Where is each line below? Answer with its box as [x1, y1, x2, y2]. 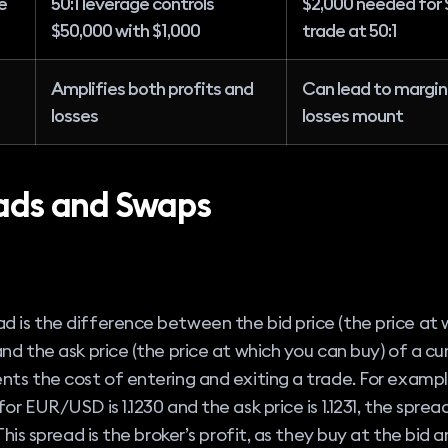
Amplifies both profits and [51, 77, 254, 101]
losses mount [302, 104, 404, 128]
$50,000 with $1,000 [51, 19, 201, 43]
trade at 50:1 [302, 19, 398, 43]
